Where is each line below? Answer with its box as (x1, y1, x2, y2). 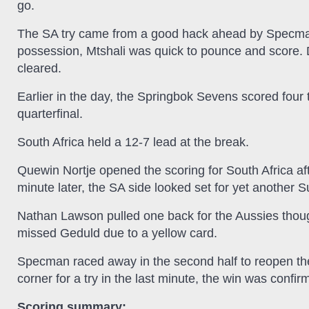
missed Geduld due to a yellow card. (17, 226, 217, 240)
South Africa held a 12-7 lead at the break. (17, 134, 249, 149)
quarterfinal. (17, 106, 83, 121)
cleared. (17, 61, 61, 75)
